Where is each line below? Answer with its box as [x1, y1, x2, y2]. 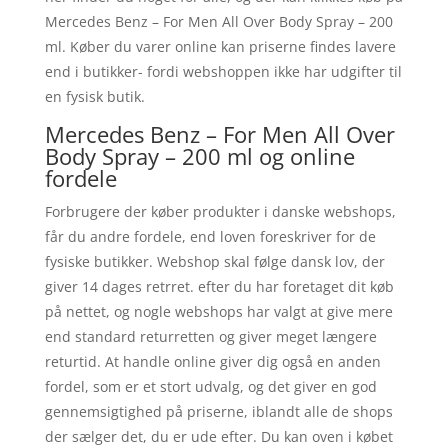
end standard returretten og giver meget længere [44, 326, 377, 346]
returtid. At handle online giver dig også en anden [44, 351, 381, 371]
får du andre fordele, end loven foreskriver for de [44, 226, 376, 246]
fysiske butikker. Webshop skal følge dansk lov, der [44, 251, 385, 271]
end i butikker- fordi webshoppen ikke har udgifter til [44, 61, 402, 81]
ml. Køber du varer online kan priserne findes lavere [44, 36, 396, 56]
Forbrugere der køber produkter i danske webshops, [44, 201, 396, 221]
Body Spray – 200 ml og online [44, 140, 355, 171]
